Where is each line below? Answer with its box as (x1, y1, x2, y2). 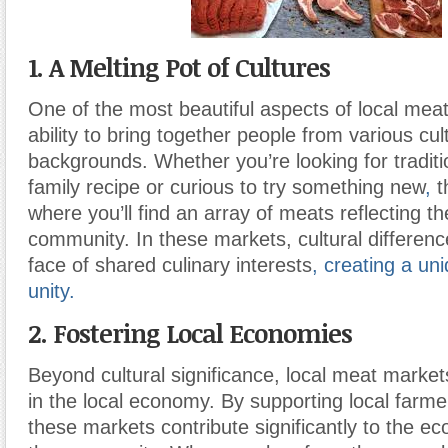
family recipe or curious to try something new (28, 176, 425, 198)
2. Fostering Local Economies (28, 316, 352, 350)
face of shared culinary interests (28, 254, 312, 276)
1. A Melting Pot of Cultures (28, 50, 330, 84)
